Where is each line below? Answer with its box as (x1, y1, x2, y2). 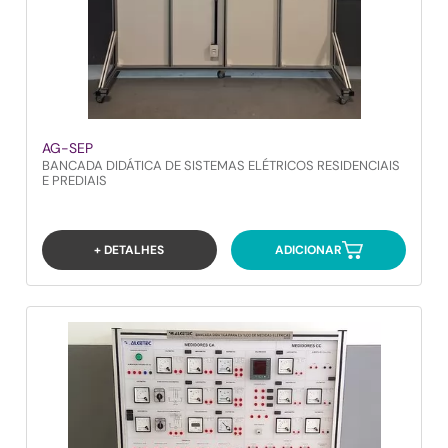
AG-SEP (42, 139, 93, 157)
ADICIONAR (274, 241, 342, 258)
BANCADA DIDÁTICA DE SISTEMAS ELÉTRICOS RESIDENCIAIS (42, 157, 400, 174)
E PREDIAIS (42, 172, 107, 189)
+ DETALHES (94, 241, 165, 258)
